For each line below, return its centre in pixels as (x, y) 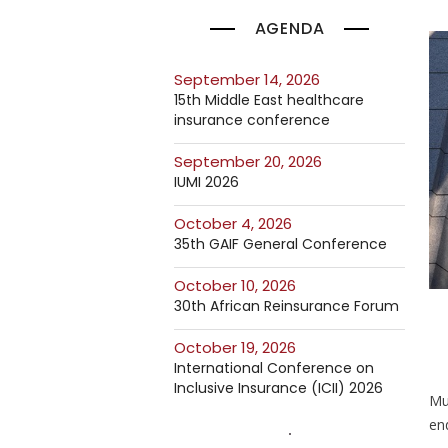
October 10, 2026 (241, 285)
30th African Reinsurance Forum (286, 306)
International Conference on (274, 368)
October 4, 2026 (239, 223)
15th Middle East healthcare (269, 100)
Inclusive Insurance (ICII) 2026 (278, 388)
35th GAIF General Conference (280, 244)
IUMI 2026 (206, 182)
